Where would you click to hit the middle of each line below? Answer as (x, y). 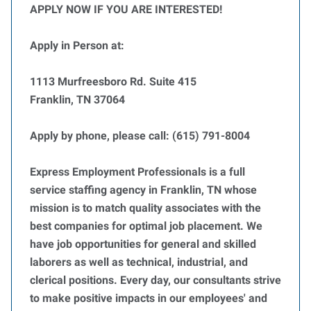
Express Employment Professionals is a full (137, 172)
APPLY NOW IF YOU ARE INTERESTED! (127, 9)
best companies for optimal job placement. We (146, 226)
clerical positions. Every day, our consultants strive (155, 280)
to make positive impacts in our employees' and (149, 298)
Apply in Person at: (77, 45)
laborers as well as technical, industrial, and (139, 262)
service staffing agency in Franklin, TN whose (143, 190)
